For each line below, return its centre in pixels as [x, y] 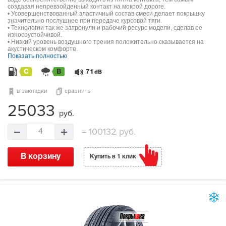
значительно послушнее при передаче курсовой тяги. [85, 21]
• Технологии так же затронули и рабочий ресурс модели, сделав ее [105, 28]
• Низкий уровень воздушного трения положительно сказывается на [106, 42]
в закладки [32, 91]
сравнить [77, 91]
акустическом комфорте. [43, 49]
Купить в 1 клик [113, 157]
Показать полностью [37, 56]
